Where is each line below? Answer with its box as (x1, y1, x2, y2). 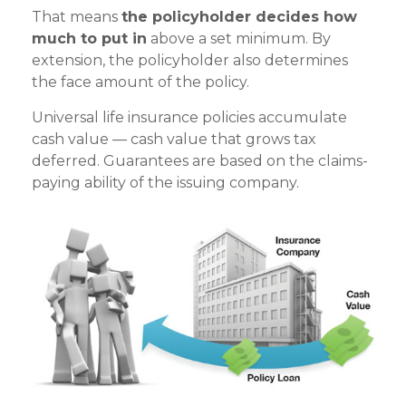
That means (32, 8, 121, 26)
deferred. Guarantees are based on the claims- (32, 152, 368, 170)
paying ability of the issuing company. (32, 174, 299, 192)
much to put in (32, 30, 147, 48)
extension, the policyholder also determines (32, 52, 348, 70)
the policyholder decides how (121, 8, 357, 26)
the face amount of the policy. (32, 73, 249, 92)
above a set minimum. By (147, 30, 331, 48)
